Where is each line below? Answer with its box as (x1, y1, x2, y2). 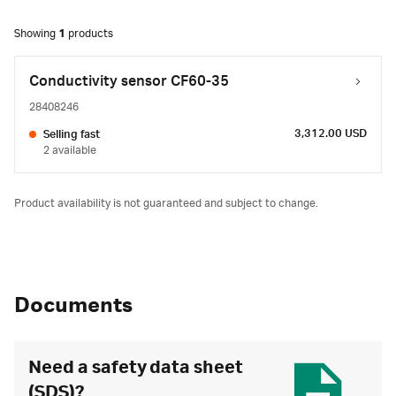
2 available (43, 144, 96, 156)
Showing (14, 27, 58, 40)
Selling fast (43, 128, 100, 141)
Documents (14, 294, 133, 317)
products (65, 27, 113, 40)
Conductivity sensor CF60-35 (29, 73, 229, 89)
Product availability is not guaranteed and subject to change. (14, 197, 318, 209)
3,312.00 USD (294, 127, 367, 140)
